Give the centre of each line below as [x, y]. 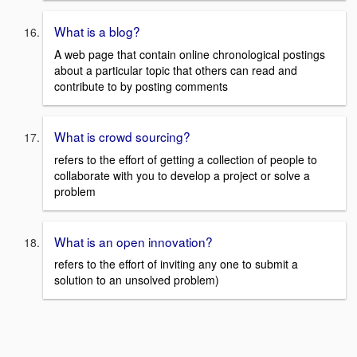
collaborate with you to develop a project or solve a [182, 175]
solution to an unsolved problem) [137, 280]
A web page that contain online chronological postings [190, 54]
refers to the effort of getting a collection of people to [186, 159]
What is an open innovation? [133, 241]
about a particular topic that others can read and [176, 70]
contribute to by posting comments [141, 86]
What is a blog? [97, 31]
